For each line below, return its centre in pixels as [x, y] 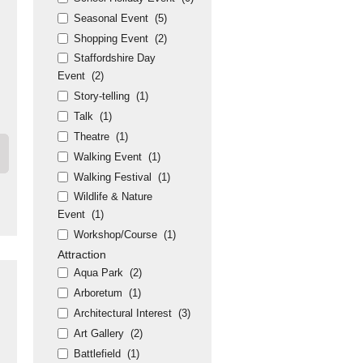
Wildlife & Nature [113, 196]
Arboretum [98, 293]
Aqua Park [98, 273]
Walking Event [108, 157]
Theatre [92, 137]
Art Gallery [99, 333]
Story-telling [102, 96]
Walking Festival [113, 177]
